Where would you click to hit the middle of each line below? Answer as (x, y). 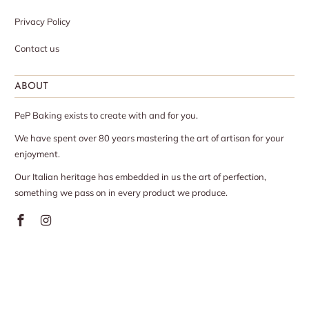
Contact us (37, 49)
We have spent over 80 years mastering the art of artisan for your (150, 138)
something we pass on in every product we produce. (121, 193)
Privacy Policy (43, 22)
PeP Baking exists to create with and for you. (107, 116)
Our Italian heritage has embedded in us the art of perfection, (141, 177)
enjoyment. (38, 154)
